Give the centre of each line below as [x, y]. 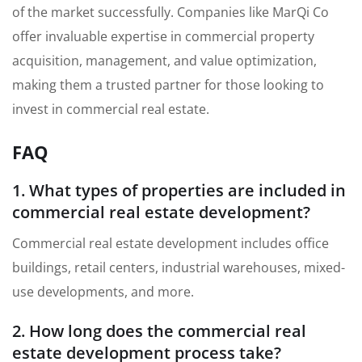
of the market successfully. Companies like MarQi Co [170, 12]
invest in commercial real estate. [111, 109]
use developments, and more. [103, 291]
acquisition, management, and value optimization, [164, 60]
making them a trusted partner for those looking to [168, 84]
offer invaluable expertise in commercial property [163, 36]
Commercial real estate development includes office [170, 243]
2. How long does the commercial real [159, 330]
